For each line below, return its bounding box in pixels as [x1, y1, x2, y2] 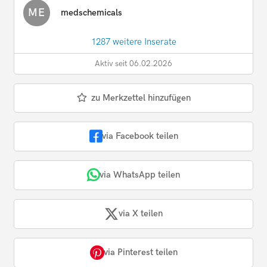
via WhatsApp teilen [100, 169, 180, 181]
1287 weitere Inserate [91, 36, 176, 47]
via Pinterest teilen [103, 247, 178, 258]
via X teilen [119, 208, 163, 219]
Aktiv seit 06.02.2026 [95, 58, 172, 69]
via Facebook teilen [101, 131, 178, 142]
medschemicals [61, 7, 122, 18]
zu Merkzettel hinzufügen [91, 92, 191, 103]
